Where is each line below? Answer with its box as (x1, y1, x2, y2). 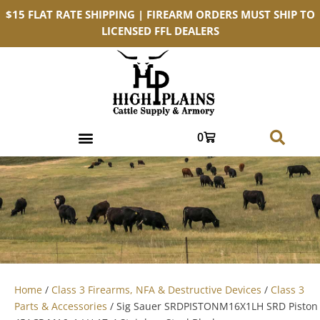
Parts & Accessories (14, 299, 107, 313)
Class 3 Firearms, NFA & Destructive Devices (51, 283, 261, 296)
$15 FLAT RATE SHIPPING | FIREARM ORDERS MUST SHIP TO (5, 7, 315, 22)
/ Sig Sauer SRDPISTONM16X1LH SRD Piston (107, 299, 318, 313)
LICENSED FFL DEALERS (101, 24, 219, 39)
